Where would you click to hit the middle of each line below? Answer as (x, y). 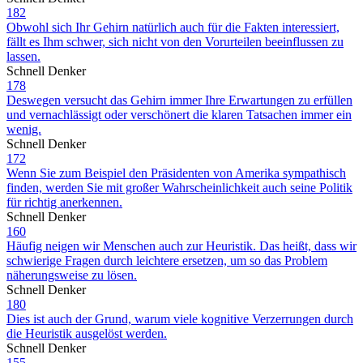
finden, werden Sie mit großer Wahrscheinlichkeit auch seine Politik (179, 187)
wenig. (24, 129)
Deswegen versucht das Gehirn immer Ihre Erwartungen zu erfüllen (179, 100)
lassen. (23, 56)
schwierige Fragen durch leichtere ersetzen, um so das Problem (167, 260)
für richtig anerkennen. (64, 202)
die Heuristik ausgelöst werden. (87, 333)
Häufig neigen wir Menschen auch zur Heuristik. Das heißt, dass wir (181, 246)
